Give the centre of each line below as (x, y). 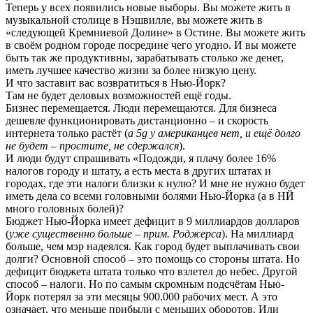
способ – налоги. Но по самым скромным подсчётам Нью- (145, 284)
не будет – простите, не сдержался (92, 146)
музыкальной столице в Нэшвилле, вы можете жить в (134, 20)
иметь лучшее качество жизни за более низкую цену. (131, 71)
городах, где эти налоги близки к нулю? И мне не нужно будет (155, 184)
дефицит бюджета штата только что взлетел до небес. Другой (152, 272)
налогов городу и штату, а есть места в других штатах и (138, 171)
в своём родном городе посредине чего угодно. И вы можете (151, 45)
